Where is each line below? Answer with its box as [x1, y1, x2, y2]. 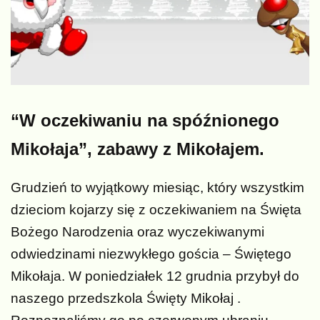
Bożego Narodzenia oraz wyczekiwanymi [11, 224, 264, 240]
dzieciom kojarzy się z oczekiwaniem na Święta [11, 202, 301, 218]
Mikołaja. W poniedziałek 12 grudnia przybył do [11, 269, 299, 284]
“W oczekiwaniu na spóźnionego [11, 111, 279, 131]
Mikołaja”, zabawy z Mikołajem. [11, 139, 269, 159]
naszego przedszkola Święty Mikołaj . [11, 291, 241, 306]
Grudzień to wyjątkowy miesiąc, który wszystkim [11, 180, 304, 196]
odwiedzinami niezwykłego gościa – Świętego [11, 246, 291, 262]
